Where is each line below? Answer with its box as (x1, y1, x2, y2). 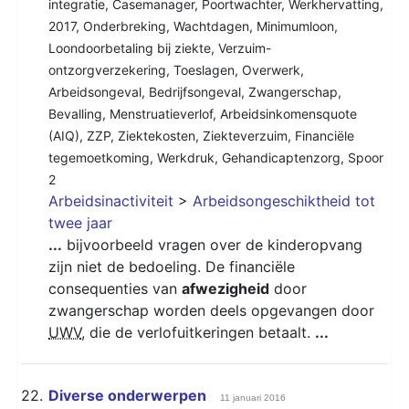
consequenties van (48, 278, 182, 298)
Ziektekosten (118, 127, 195, 143)
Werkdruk (157, 149, 215, 165)
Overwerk (242, 61, 300, 78)
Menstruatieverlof (110, 105, 213, 121)
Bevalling (48, 105, 102, 121)
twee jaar (48, 213, 112, 232)
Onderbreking (83, 17, 166, 34)
